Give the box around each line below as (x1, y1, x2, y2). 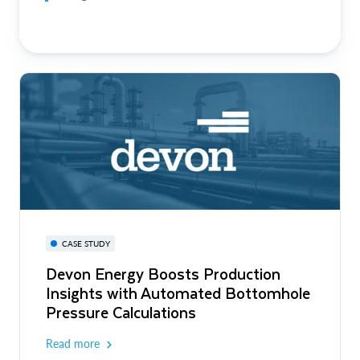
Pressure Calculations (46, 300, 196, 325)
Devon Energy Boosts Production (46, 261, 280, 287)
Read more (46, 337, 100, 351)
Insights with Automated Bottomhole (46, 280, 310, 306)
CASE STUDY (62, 239, 110, 249)
